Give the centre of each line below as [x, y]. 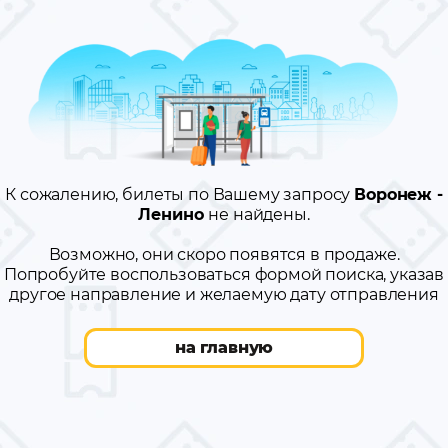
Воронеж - [398, 195]
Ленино [173, 215]
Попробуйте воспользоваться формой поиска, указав [224, 275]
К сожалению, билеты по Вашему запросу [180, 195]
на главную [224, 348]
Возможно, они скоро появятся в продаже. [224, 255]
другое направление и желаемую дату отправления [224, 295]
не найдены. [259, 215]
